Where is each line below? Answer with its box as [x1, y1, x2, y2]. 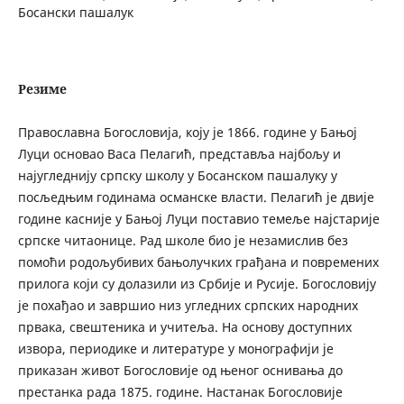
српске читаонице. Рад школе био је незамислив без [17, 231, 348, 249]
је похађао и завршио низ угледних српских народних [17, 296, 358, 314]
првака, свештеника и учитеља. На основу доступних [17, 317, 352, 335]
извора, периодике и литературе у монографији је [17, 339, 334, 357]
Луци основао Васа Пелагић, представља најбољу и [17, 144, 341, 162]
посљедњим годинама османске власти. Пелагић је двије [17, 188, 374, 206]
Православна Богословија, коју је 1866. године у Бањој [17, 123, 357, 141]
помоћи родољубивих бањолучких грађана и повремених [17, 252, 379, 271]
